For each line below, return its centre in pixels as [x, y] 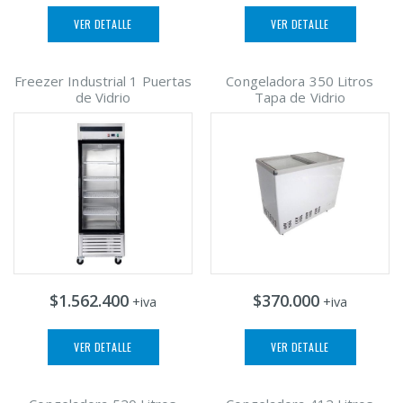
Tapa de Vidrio [300, 97]
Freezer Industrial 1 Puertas [103, 81]
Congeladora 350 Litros [300, 81]
